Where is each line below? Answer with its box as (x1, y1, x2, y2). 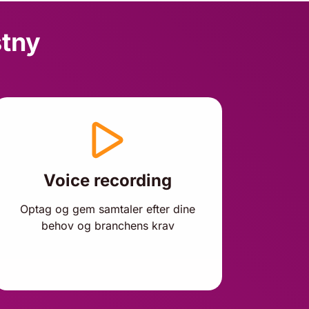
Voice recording (43, 170, 172, 190)
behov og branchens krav (41, 219, 175, 232)
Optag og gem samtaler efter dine (20, 202, 195, 216)
